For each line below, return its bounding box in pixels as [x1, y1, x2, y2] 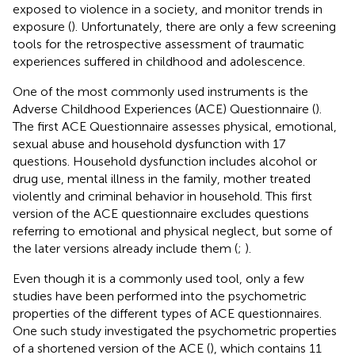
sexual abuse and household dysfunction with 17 [13, 136, 285, 151]
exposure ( [13, 18, 71, 34]
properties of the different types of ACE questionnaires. [13, 305, 322, 321]
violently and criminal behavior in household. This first [13, 188, 312, 204]
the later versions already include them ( [13, 240, 238, 256]
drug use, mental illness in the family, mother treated [13, 170, 311, 186]
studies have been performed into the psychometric [13, 288, 307, 303]
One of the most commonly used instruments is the [13, 83, 308, 99]
